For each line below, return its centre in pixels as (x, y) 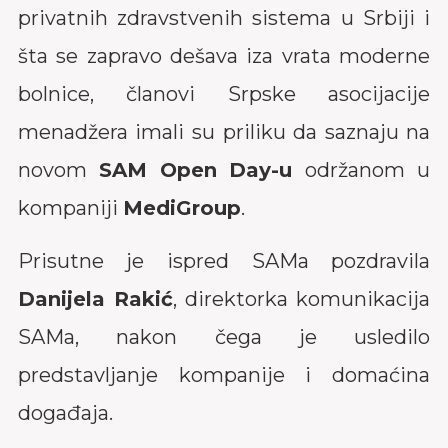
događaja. (65, 396)
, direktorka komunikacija (301, 282)
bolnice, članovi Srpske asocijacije (224, 77)
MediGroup (181, 191)
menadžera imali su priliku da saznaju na (224, 115)
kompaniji (70, 191)
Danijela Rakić (95, 282)
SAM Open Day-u (202, 153)
